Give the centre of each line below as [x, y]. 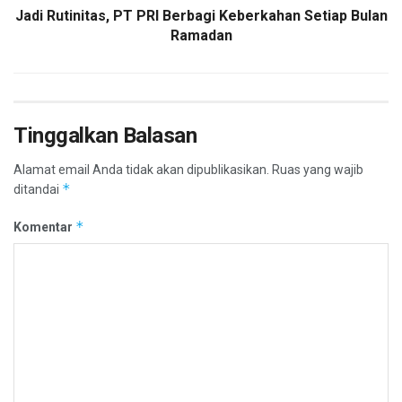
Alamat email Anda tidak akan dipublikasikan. [141, 170]
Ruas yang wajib [318, 170]
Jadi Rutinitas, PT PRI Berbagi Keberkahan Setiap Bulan [201, 16]
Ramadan [201, 36]
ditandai [38, 190]
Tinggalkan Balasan [105, 136]
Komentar [44, 227]
